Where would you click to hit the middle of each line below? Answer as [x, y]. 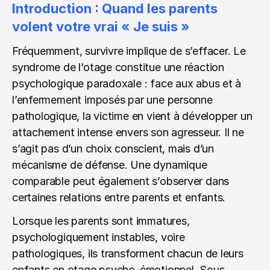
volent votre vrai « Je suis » [101, 27]
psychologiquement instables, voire [99, 237]
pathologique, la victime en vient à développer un [132, 116]
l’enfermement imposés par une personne [112, 100]
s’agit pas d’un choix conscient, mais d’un [113, 149]
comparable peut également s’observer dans [121, 181]
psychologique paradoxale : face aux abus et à [127, 83]
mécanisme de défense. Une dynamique [110, 165]
